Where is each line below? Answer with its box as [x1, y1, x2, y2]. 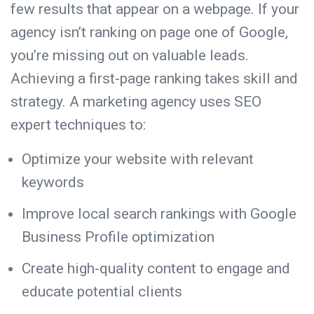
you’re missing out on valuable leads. [11, 46, 249, 64]
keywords [22, 173, 91, 191]
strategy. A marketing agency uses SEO [11, 93, 261, 110]
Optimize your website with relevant [22, 150, 254, 168]
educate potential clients [22, 282, 189, 300]
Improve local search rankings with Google [22, 205, 296, 222]
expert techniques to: [11, 116, 153, 133]
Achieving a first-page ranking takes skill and [11, 69, 298, 87]
